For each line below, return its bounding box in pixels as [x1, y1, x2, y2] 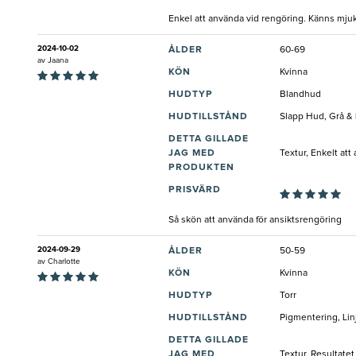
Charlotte [48, 257, 80, 266]
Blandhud [280, 90, 321, 100]
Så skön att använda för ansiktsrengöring [168, 215, 342, 226]
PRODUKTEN [168, 163, 234, 173]
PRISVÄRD [168, 185, 221, 195]
